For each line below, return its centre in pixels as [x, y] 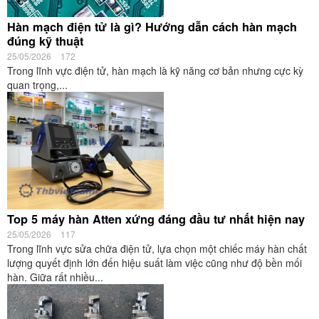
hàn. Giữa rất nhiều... [55, 277]
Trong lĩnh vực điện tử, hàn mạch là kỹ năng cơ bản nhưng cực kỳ [155, 70]
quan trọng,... [37, 85]
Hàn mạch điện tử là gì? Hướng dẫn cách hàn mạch [152, 27]
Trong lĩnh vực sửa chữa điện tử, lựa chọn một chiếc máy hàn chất [157, 249]
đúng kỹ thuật [45, 41]
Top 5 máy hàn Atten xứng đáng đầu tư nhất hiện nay [156, 219]
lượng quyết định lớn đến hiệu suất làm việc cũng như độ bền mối [155, 263]
